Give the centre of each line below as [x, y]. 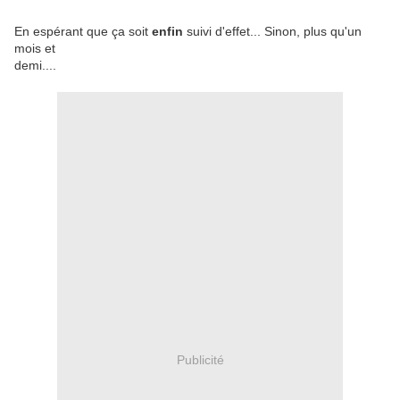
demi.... [35, 66]
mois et [35, 49]
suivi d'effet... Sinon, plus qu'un [272, 32]
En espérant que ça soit [83, 32]
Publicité [200, 359]
